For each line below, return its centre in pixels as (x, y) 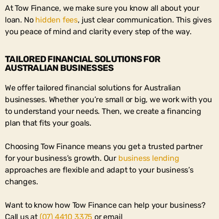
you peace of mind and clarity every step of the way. (98, 31)
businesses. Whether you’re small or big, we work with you (109, 99)
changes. (22, 181)
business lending (149, 158)
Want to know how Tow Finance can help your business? (105, 205)
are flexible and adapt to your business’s (120, 170)
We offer (21, 88)
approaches (26, 170)
